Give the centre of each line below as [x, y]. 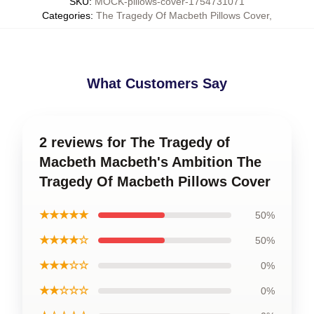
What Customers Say [157, 83]
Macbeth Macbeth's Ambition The [150, 162]
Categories [66, 15]
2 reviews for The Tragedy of [135, 142]
